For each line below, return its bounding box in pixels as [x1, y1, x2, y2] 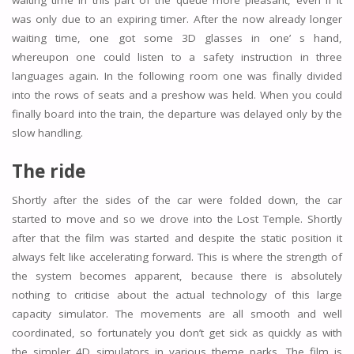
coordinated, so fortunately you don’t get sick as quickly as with [11, 326, 343, 341]
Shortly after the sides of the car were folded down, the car [11, 193, 343, 208]
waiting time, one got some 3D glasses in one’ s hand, [11, 31, 343, 46]
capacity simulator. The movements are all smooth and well [11, 307, 343, 322]
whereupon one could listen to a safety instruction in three [11, 50, 343, 65]
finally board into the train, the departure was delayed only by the [11, 107, 343, 122]
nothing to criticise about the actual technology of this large [11, 288, 343, 303]
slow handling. [11, 126, 83, 141]
